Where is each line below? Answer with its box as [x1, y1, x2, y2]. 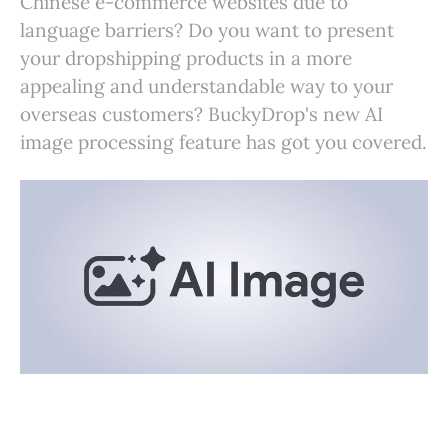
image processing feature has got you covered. [20, 130, 427, 154]
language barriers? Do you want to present [20, 18, 394, 42]
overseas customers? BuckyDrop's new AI [20, 102, 383, 126]
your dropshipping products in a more [20, 46, 352, 70]
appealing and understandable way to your [20, 74, 393, 98]
